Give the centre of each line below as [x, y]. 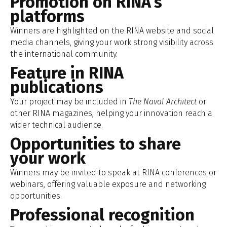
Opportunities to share [96, 144]
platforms [47, 16]
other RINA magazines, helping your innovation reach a [111, 113]
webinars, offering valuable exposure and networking [108, 184]
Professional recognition [102, 215]
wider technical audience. [56, 125]
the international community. [64, 54]
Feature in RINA [67, 73]
